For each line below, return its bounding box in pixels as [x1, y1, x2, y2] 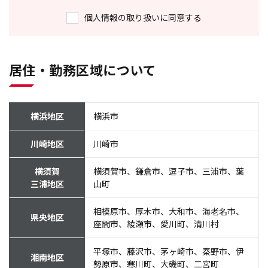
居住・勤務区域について [9, 60, 156, 79]
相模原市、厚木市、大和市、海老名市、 [93, 205, 244, 217]
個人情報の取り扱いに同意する [84, 11, 202, 23]
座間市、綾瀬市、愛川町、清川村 [93, 218, 219, 230]
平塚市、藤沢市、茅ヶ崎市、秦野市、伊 [93, 245, 244, 257]
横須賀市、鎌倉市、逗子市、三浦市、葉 [93, 165, 244, 177]
